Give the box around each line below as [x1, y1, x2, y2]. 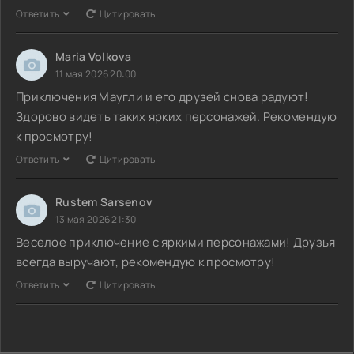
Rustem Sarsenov [55, 194, 153, 209]
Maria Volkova [55, 48, 132, 64]
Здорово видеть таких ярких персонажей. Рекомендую [16, 107, 337, 125]
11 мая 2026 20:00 [55, 66, 137, 81]
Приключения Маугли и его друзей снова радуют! [16, 88, 309, 105]
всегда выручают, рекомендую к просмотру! [16, 253, 276, 270]
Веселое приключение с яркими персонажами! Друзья [16, 233, 336, 250]
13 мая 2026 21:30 [55, 212, 137, 226]
